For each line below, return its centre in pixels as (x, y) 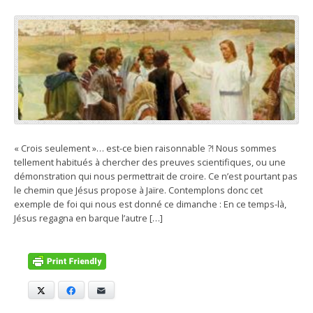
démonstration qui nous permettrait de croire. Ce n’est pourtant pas (156, 176)
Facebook (96, 290)
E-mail (119, 290)
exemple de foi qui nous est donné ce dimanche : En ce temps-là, (150, 204)
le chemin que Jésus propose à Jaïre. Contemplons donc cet (138, 190)
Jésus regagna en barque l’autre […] (88, 218)
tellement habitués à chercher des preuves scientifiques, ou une (150, 162)
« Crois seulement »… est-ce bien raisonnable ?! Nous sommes (145, 148)
